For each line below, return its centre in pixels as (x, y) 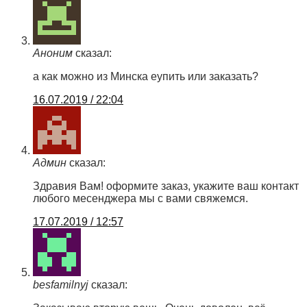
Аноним (53, 53)
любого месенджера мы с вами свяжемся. (140, 199)
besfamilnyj (61, 285)
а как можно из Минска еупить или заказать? (146, 77)
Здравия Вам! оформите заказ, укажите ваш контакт (166, 186)
